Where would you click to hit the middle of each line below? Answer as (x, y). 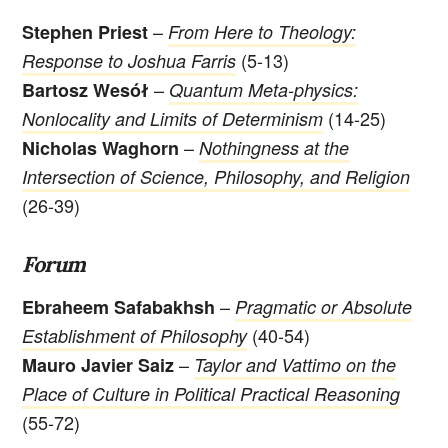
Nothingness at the (274, 148)
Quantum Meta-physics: (264, 90)
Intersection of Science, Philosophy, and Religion (216, 177)
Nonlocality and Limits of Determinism (173, 119)
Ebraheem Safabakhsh (119, 306)
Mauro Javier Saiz (98, 364)
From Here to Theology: (262, 32)
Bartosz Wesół (86, 90)
